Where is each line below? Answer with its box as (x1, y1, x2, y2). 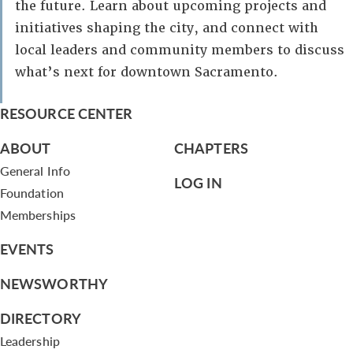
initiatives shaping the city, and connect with (15, 20, 318, 36)
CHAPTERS (174, 138, 248, 158)
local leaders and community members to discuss (15, 42, 344, 58)
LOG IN (174, 173, 222, 192)
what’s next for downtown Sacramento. (15, 64, 278, 80)
